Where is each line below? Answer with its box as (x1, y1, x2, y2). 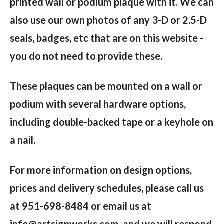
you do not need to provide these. (10, 50, 164, 62)
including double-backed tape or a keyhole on (10, 116, 213, 128)
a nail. (10, 134, 35, 146)
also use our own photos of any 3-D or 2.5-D (10, 14, 207, 26)
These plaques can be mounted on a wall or (10, 80, 202, 92)
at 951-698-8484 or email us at (10, 200, 151, 212)
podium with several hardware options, (10, 98, 186, 110)
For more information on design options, (10, 164, 192, 176)
